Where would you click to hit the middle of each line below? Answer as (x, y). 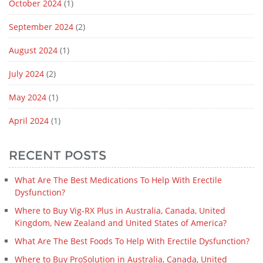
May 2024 (28, 97)
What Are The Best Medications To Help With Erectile (118, 180)
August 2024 (33, 50)
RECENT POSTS (58, 156)
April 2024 (29, 121)
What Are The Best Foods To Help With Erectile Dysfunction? (132, 241)
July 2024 (26, 74)
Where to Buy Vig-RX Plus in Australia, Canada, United (120, 211)
